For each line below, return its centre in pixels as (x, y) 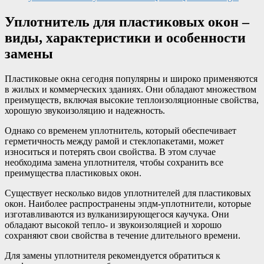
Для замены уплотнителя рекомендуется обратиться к (113, 255)
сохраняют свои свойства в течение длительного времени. (123, 235)
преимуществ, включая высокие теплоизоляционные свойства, (132, 100)
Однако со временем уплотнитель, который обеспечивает (121, 130)
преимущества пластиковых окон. (73, 173)
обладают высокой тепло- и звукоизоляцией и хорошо (113, 225)
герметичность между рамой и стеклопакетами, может (114, 141)
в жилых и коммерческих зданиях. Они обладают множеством (131, 89)
